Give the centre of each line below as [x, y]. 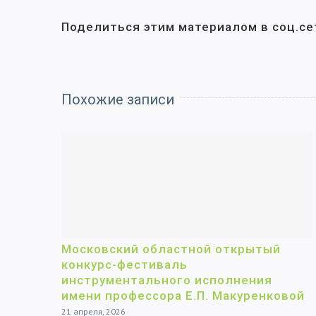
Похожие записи [118, 100]
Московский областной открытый [171, 249]
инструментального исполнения [167, 280]
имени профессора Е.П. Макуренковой [183, 296]
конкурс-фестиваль [124, 265]
